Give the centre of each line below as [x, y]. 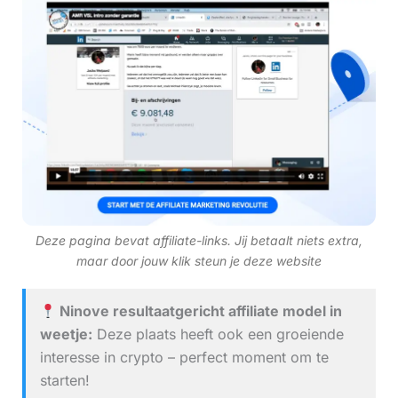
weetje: [66, 334]
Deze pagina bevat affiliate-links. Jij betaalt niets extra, [199, 241]
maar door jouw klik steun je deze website [199, 261]
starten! [64, 381]
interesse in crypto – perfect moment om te [184, 358]
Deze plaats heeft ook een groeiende [218, 334]
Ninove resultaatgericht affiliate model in [199, 311]
